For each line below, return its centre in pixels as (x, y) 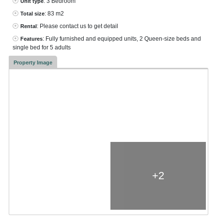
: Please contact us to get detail (77, 26)
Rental (28, 26)
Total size (32, 13)
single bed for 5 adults (41, 47)
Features (31, 39)
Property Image (33, 62)
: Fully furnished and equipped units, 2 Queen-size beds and (122, 39)
